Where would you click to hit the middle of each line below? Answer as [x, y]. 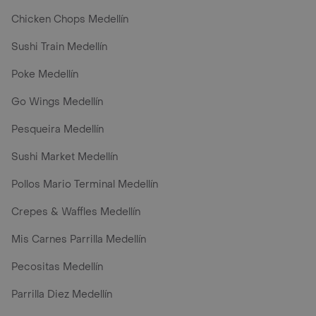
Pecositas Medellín [57, 267]
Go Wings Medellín [57, 102]
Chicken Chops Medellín [70, 20]
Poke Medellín [45, 75]
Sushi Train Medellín [59, 47]
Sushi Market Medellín [65, 157]
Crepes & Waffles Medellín [76, 212]
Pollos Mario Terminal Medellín [85, 185]
